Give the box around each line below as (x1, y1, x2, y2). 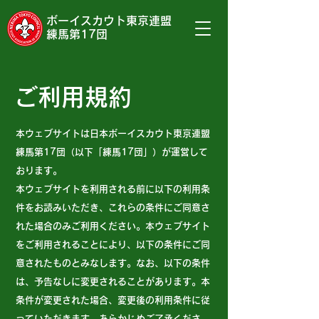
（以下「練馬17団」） (66, 147, 162, 157)
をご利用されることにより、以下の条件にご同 (16, 240, 210, 249)
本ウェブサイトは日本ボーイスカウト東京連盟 (16, 129, 210, 138)
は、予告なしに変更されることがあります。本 (16, 277, 210, 286)
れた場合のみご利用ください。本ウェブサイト (16, 221, 210, 231)
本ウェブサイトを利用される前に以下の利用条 (16, 184, 210, 194)
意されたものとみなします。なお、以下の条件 (16, 258, 210, 268)
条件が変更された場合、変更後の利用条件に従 (16, 296, 210, 305)
